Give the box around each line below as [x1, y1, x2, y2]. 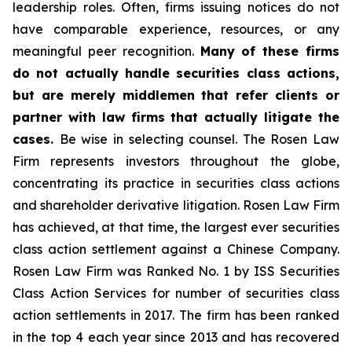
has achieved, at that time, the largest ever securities [13, 219, 339, 235]
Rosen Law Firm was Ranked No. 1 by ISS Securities [13, 263, 339, 279]
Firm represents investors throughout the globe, [13, 153, 339, 169]
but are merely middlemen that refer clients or [13, 87, 339, 103]
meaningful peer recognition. [13, 43, 200, 59]
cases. [13, 131, 60, 147]
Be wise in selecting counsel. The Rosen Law [59, 131, 339, 147]
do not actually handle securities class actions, [13, 65, 339, 81]
